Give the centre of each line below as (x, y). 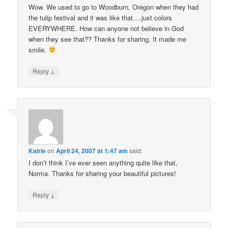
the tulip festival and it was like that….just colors (101, 17)
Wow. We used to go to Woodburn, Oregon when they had (114, 7)
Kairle (37, 151)
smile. (39, 49)
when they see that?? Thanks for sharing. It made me (108, 39)
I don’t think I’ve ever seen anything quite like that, (103, 163)
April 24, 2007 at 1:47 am (92, 151)
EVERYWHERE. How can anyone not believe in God (106, 28)
